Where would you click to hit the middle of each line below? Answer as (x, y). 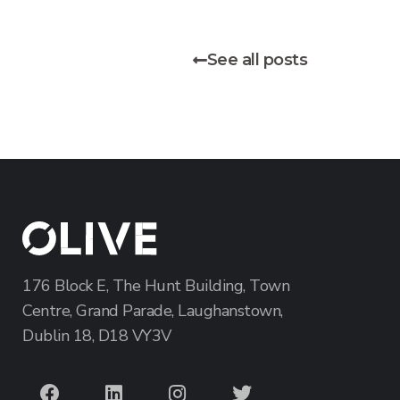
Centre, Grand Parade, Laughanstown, (153, 311)
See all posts (257, 59)
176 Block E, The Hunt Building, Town (156, 286)
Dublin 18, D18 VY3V (97, 336)
